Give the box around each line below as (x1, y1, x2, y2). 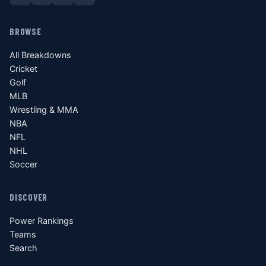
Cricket (9, 64, 37, 74)
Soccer (9, 159, 37, 170)
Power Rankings (9, 216, 74, 226)
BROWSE (9, 26, 42, 37)
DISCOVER (9, 192, 48, 203)
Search (9, 243, 37, 254)
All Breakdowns (9, 50, 71, 61)
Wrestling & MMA (9, 104, 78, 115)
